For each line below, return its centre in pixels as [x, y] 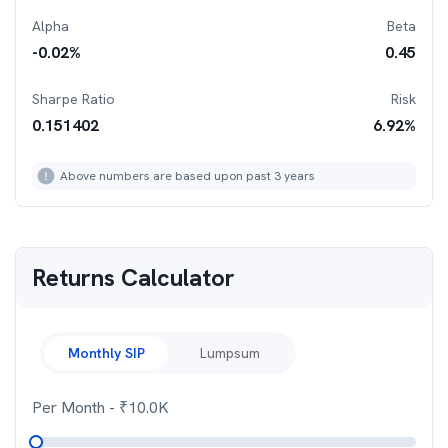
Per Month [70, 407]
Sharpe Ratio [73, 99]
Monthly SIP [106, 353]
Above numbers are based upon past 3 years [187, 176]
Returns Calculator [133, 277]
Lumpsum [230, 353]
